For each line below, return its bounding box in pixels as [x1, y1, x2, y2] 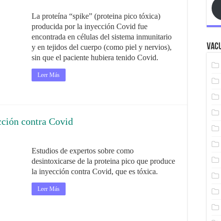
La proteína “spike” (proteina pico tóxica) [32, 12, 160, 20]
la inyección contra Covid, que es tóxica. [32, 167, 158, 176]
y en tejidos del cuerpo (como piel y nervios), [32, 43, 172, 51]
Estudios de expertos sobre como [32, 147, 134, 155]
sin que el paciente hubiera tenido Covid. [32, 53, 158, 62]
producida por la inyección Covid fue [32, 22, 147, 31]
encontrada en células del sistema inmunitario [32, 33, 172, 41]
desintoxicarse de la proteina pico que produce [32, 157, 175, 165]
